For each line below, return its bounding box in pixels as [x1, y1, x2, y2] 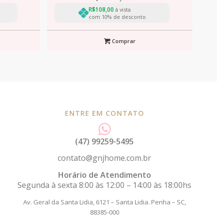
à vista [113, 5, 131, 13]
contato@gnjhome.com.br [58, 153, 152, 164]
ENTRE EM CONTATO [64, 108, 144, 118]
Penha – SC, [151, 197, 186, 206]
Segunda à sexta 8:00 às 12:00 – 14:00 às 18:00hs [17, 179, 192, 190]
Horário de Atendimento [58, 169, 151, 180]
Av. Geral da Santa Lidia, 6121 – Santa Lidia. [23, 197, 151, 206]
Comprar [110, 37, 136, 45]
